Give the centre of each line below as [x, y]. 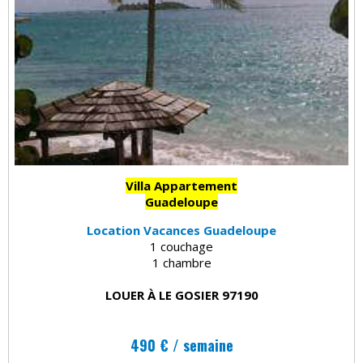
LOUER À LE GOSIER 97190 [181, 295]
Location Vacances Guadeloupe [181, 231]
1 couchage [181, 247]
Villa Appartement [181, 186]
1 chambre [181, 263]
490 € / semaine [181, 346]
